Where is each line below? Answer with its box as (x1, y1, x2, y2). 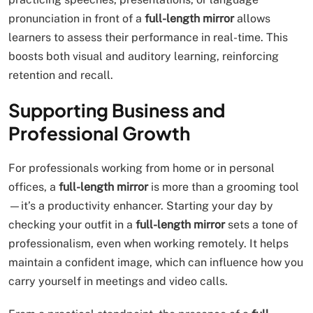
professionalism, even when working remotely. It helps (8, 237, 289, 250)
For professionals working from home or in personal (8, 161, 275, 175)
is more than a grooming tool (148, 180, 299, 194)
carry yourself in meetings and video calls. (8, 275, 228, 288)
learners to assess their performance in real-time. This (8, 31, 288, 44)
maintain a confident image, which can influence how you (8, 256, 303, 269)
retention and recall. (8, 68, 113, 82)
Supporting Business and (8, 99, 225, 122)
